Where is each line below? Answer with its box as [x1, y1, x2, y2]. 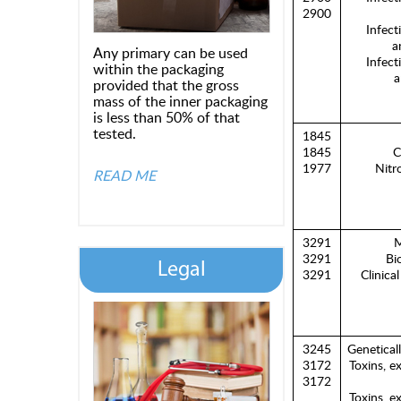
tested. [93, 124, 136, 143]
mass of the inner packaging [93, 91, 268, 111]
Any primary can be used [93, 43, 248, 63]
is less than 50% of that [93, 107, 240, 127]
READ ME [93, 166, 156, 185]
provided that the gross [93, 75, 239, 95]
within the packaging [93, 59, 224, 79]
